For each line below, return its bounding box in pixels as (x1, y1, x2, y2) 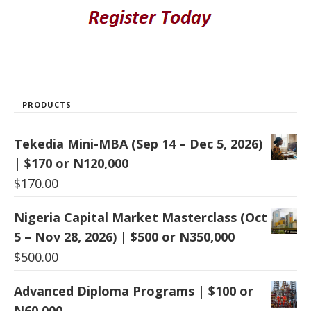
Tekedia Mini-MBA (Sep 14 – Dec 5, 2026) (14, 135, 262, 153)
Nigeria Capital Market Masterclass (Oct (14, 209, 267, 226)
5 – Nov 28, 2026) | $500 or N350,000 (14, 228, 235, 246)
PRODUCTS (22, 99, 72, 110)
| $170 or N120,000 (14, 155, 128, 172)
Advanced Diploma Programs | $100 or (14, 283, 253, 300)
